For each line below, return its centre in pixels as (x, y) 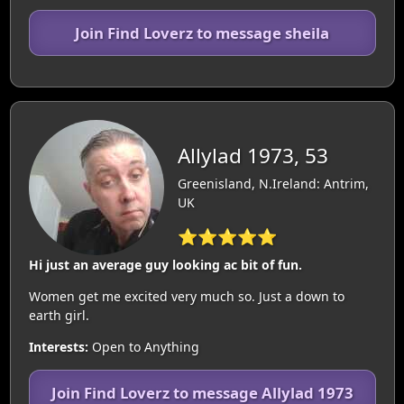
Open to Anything (143, 346)
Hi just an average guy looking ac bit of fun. (165, 264)
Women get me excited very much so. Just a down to (186, 296)
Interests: (58, 346)
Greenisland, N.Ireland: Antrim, (273, 184)
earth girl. (59, 315)
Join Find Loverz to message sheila (202, 32)
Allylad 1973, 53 (252, 156)
